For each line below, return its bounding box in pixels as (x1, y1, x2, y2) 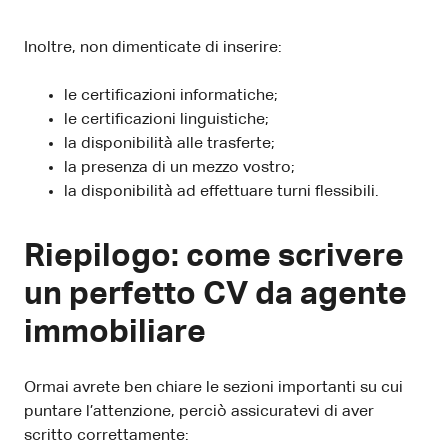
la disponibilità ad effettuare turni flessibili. (64, 183, 379, 200)
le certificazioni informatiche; (64, 87, 278, 104)
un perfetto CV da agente (24, 278, 407, 311)
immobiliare (24, 316, 206, 349)
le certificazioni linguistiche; (64, 111, 269, 128)
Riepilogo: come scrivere (24, 240, 404, 273)
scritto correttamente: (24, 427, 189, 444)
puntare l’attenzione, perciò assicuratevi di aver (24, 403, 374, 420)
